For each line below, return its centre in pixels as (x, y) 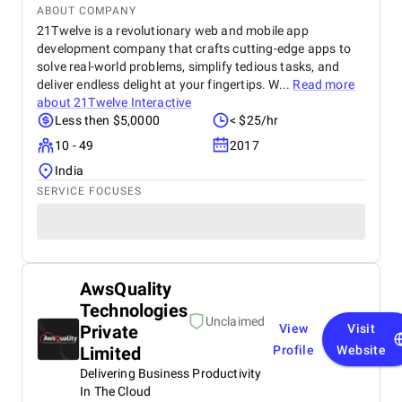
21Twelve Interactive (133, 102)
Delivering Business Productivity (171, 373)
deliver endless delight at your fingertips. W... (165, 84)
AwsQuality (126, 289)
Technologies (134, 310)
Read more (323, 84)
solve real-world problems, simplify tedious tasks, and (188, 66)
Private (109, 332)
